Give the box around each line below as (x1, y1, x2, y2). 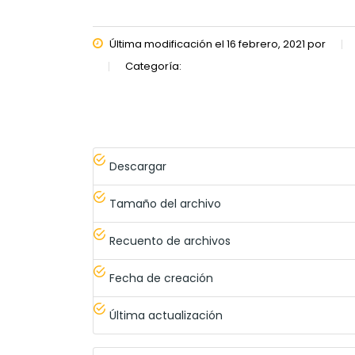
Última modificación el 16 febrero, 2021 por (107, 36, 326, 52)
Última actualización (109, 307, 223, 323)
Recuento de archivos (109, 233, 231, 249)
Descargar (109, 158, 166, 174)
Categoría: (125, 59, 181, 74)
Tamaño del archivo (109, 196, 221, 212)
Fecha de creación (109, 270, 213, 286)
